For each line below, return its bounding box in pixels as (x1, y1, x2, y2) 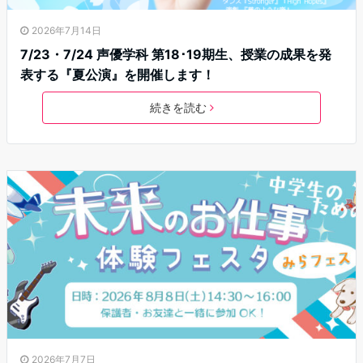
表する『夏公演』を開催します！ (20, 66, 215, 83)
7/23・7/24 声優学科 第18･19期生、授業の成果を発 (20, 46, 331, 63)
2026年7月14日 (32, 24, 101, 37)
